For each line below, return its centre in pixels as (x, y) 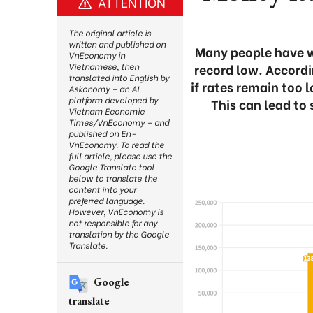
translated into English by (119, 77)
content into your (102, 189)
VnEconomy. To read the (116, 144)
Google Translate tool (111, 167)
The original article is (110, 32)
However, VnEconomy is (116, 211)
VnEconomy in (97, 55)
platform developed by (113, 100)
